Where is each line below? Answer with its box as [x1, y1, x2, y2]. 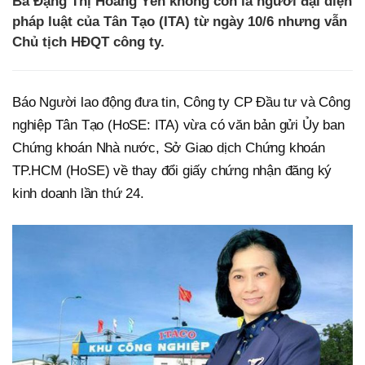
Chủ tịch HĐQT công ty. [12, 34, 165, 50]
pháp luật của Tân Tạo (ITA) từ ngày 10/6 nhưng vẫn [12, 14, 347, 29]
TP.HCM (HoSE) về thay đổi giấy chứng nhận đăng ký [12, 163, 332, 179]
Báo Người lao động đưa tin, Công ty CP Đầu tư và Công [12, 95, 350, 111]
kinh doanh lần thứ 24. [12, 186, 144, 202]
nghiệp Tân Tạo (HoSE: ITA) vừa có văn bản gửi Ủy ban [12, 117, 345, 134]
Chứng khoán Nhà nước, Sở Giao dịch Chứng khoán [12, 140, 325, 156]
